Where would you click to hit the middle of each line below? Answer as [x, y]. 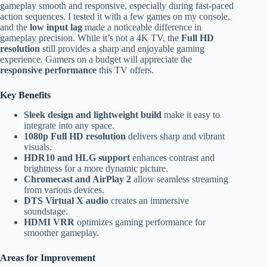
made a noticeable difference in [142, 27]
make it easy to [191, 115]
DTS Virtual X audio [66, 201]
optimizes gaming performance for [140, 222]
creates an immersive [149, 201]
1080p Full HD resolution [75, 136]
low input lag [56, 27]
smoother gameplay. [61, 233]
